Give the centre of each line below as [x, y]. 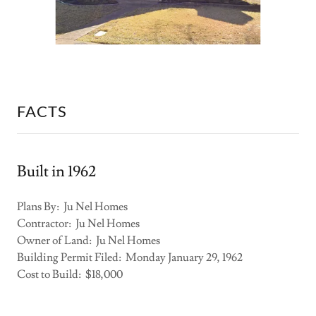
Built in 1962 [56, 172]
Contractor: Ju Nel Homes [78, 224]
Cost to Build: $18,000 [70, 274]
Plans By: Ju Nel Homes [72, 207]
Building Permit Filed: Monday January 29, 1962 [130, 257]
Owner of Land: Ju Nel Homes [89, 241]
